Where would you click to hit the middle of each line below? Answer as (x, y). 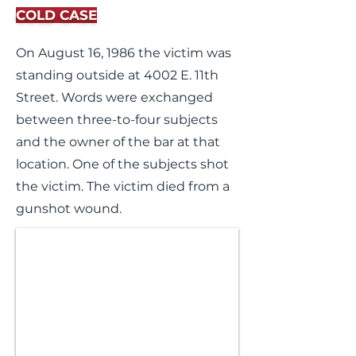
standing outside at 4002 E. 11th (117, 75)
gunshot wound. (69, 209)
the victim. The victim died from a (123, 186)
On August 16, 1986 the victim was (124, 53)
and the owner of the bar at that (118, 142)
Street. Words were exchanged (114, 97)
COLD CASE (56, 15)
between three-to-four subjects (117, 120)
